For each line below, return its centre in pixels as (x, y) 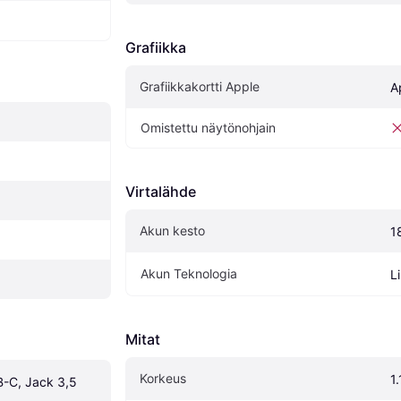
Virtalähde (161, 192)
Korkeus (163, 379)
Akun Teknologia (189, 274)
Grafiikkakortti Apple (200, 87)
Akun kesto (172, 231)
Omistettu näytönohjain (208, 128)
